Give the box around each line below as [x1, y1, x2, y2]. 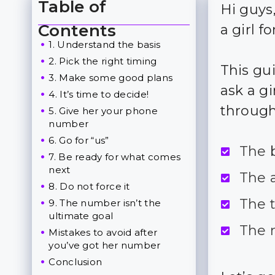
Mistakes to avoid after [48, 227, 158, 238]
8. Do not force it [48, 180, 130, 192]
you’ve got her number [48, 239, 161, 251]
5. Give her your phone [48, 105, 158, 117]
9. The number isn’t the [48, 197, 161, 209]
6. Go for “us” [48, 134, 109, 146]
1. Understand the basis [48, 39, 161, 50]
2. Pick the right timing [48, 55, 157, 67]
